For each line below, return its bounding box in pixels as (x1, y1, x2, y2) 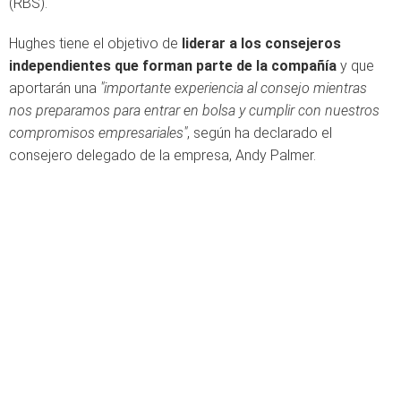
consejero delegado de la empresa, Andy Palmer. (9, 147, 316, 164)
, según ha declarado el (187, 124, 332, 141)
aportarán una (9, 80, 100, 97)
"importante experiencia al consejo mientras (100, 80, 367, 97)
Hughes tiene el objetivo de (9, 35, 182, 52)
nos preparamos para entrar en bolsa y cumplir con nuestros (9, 102, 380, 119)
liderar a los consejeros (182, 35, 341, 52)
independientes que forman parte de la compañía (9, 57, 337, 74)
